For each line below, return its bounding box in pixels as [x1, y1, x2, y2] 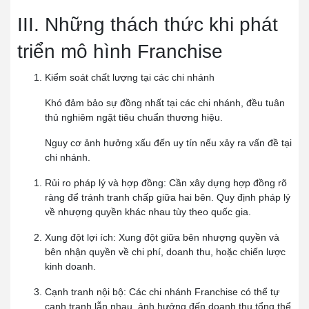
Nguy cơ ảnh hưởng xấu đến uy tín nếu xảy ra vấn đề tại [45, 137, 292, 149]
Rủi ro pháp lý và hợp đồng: [45, 177, 169, 189]
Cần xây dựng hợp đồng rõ [169, 177, 287, 189]
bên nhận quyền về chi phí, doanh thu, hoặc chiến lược [45, 246, 286, 258]
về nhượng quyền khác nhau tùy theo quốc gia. [45, 206, 251, 218]
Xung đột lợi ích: [45, 232, 119, 243]
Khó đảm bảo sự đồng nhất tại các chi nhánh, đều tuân [45, 97, 285, 109]
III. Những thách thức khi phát [17, 14, 278, 36]
